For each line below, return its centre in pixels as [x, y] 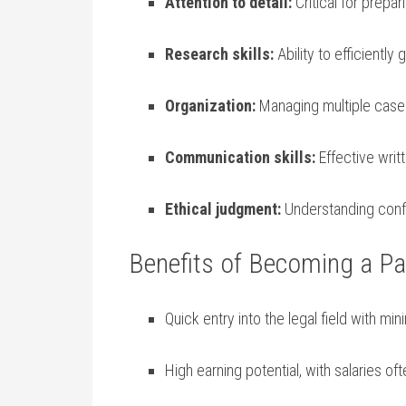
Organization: [210, 106]
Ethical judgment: [223, 209]
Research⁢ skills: [219, 54]
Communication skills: [240, 157]
